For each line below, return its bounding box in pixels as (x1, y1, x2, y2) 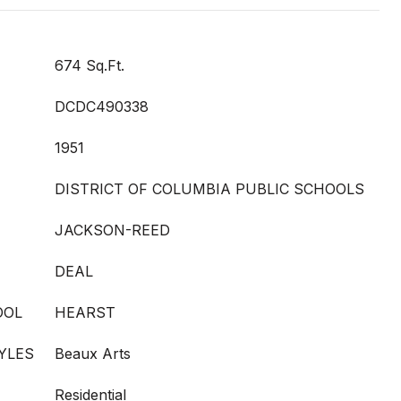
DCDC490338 (55, 98, 149, 115)
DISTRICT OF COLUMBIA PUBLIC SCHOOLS (55, 180, 364, 198)
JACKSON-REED (55, 221, 170, 239)
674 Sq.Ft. (55, 56, 124, 74)
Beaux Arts (55, 345, 131, 363)
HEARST (55, 303, 115, 321)
